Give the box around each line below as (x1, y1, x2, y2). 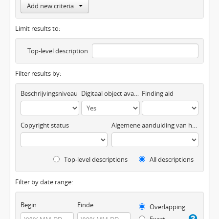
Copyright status (21, 121, 69, 130)
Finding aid (141, 89, 174, 98)
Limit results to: (15, 24, 60, 33)
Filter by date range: (15, 177, 73, 187)
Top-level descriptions (63, 155, 128, 164)
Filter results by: (15, 69, 61, 78)
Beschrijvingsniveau (21, 89, 78, 98)
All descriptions (148, 155, 194, 164)
